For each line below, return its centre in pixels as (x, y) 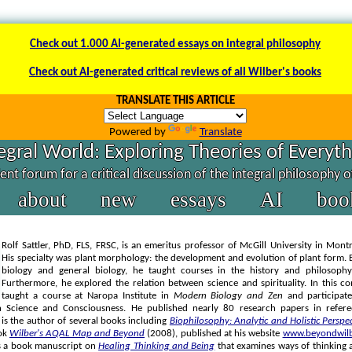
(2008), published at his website (214, 334)
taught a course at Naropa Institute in (88, 296)
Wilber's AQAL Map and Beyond (77, 334)
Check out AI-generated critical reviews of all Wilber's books (175, 73)
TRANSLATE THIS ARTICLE (175, 101)
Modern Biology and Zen (228, 296)
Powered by (138, 132)
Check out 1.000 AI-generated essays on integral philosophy (175, 44)
